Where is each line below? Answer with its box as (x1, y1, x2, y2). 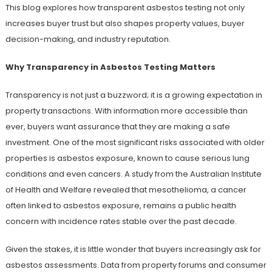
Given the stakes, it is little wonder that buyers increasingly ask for (5, 243, 261, 256)
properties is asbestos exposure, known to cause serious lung (5, 152, 250, 165)
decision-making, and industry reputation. (5, 33, 171, 46)
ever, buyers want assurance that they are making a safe (5, 121, 230, 133)
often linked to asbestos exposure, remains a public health (5, 200, 236, 212)
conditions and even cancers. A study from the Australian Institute (5, 168, 262, 180)
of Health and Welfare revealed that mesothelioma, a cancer (5, 184, 246, 196)
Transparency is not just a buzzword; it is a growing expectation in (5, 89, 262, 101)
